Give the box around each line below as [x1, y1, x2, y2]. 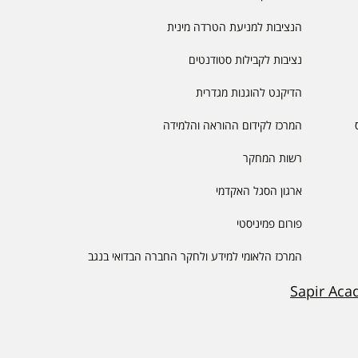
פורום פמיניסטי [236, 215, 302, 231]
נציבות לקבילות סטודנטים [188, 51, 302, 67]
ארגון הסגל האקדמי [215, 182, 302, 198]
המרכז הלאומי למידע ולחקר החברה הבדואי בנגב [87, 248, 302, 264]
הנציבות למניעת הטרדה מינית [166, 18, 302, 34]
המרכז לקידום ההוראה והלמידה [162, 117, 302, 133]
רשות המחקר [242, 149, 302, 165]
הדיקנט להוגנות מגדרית [195, 84, 302, 100]
